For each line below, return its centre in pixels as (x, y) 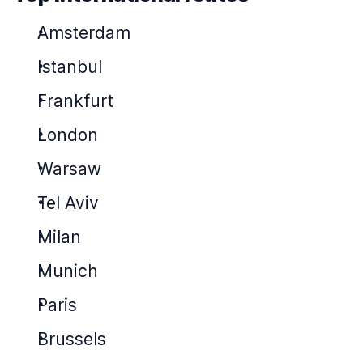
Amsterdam (84, 33)
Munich (68, 271)
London (68, 135)
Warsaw (69, 169)
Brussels (72, 339)
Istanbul (70, 67)
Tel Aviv (68, 203)
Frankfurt (75, 101)
